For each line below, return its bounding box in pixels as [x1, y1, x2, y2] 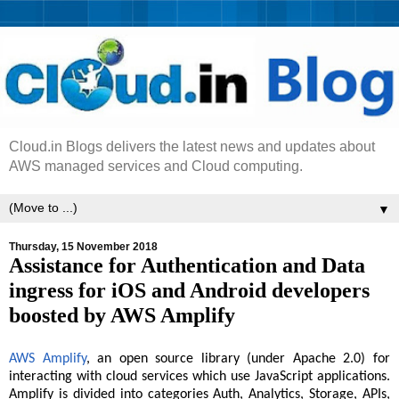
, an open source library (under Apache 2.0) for [85, 351, 391, 366]
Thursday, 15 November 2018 [9, 240, 158, 254]
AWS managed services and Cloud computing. [9, 159, 303, 175]
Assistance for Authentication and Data [9, 253, 365, 278]
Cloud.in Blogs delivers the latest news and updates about [9, 139, 375, 155]
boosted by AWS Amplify [9, 303, 235, 328]
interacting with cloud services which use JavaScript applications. [9, 369, 390, 384]
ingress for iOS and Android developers [9, 278, 370, 303]
